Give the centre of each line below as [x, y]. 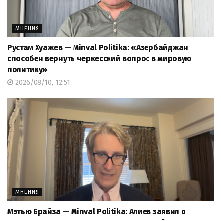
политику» [28, 70]
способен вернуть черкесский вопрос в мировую [99, 59]
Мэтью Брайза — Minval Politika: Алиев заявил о [97, 212]
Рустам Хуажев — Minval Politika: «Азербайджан [98, 48]
